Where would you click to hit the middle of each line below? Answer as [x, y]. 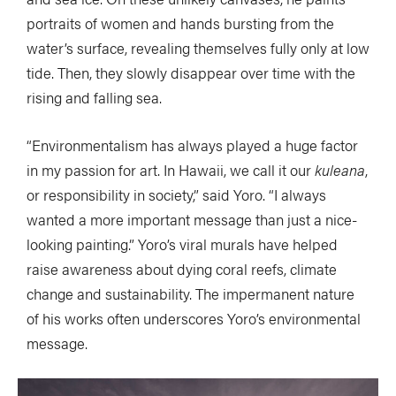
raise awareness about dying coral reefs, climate [182, 269]
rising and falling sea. [94, 98]
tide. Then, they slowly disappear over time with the [191, 73]
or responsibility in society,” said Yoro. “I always [176, 195]
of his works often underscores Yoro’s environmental [194, 319]
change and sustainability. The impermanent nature [190, 294]
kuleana [340, 170]
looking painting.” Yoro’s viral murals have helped [182, 244]
